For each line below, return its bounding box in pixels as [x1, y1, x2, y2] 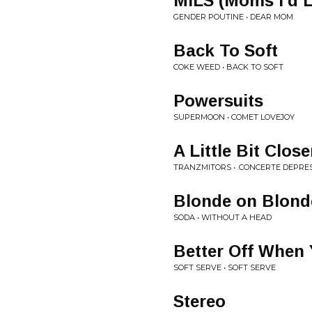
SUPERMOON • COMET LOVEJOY [173, 112, 295, 122]
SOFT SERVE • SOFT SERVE [173, 263, 276, 272]
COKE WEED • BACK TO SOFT [173, 62, 283, 72]
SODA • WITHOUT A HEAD [173, 212, 272, 222]
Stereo [173, 292, 226, 311]
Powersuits [173, 91, 263, 110]
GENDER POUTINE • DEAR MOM [173, 12, 293, 22]
